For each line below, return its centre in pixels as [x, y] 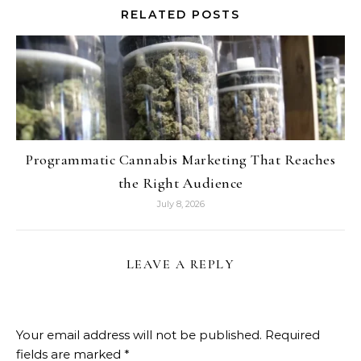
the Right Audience [180, 183]
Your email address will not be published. [139, 335]
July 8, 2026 [180, 204]
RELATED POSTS [180, 15]
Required [293, 335]
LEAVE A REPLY [180, 264]
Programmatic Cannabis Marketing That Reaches [180, 160]
